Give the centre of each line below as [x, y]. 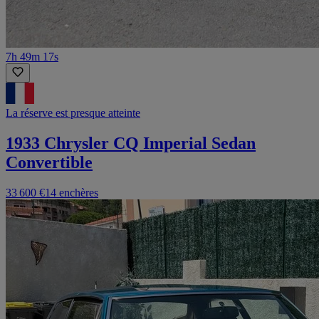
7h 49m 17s [32, 56]
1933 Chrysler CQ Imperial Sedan [131, 143]
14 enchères [72, 192]
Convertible [49, 162]
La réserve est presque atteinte [73, 113]
